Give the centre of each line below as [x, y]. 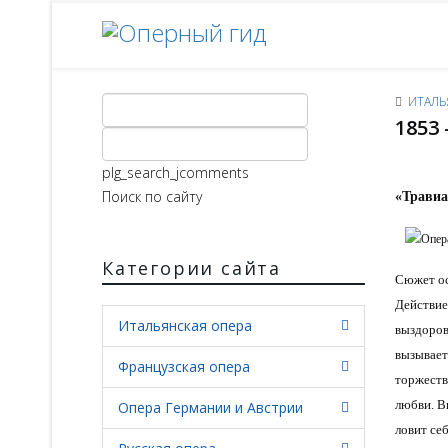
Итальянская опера [185, 325]
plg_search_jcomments [175, 172]
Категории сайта [191, 268]
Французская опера [184, 366]
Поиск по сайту [152, 196]
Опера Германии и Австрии [210, 407]
